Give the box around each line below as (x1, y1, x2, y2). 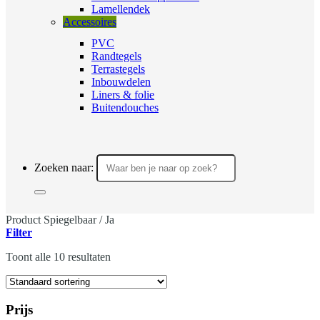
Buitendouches (91, 101, 159, 114)
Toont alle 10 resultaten (6, 251, 111, 263)
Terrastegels (91, 63, 145, 75)
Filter (6, 226, 32, 239)
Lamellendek (91, 3, 150, 15)
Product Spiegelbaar (6, 214, 99, 226)
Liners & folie (91, 89, 154, 101)
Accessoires (63, 16, 116, 28)
